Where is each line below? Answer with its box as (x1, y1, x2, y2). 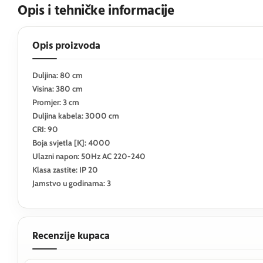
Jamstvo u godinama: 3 (32, 178, 111, 188)
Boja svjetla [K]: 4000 (32, 138, 110, 147)
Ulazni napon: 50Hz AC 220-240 (32, 151, 146, 161)
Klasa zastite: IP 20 (32, 165, 98, 174)
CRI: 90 (32, 124, 58, 134)
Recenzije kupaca (32, 228, 110, 244)
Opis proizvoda (32, 38, 100, 54)
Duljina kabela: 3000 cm (32, 111, 119, 120)
